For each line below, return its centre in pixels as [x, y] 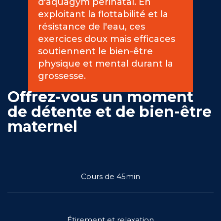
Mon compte [123, 148]
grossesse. [62, 76]
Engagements [110, 24]
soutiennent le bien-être [95, 51]
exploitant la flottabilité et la [103, 14]
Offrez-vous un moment [100, 97]
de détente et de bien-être [110, 112]
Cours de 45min [110, 176]
